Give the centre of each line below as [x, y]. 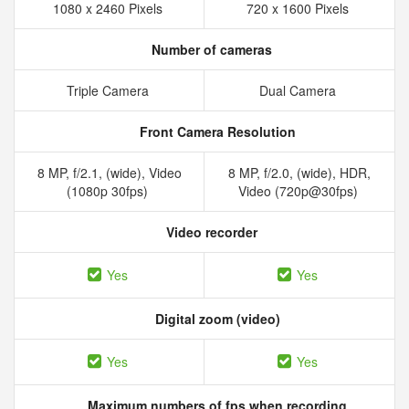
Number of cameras [210, 49]
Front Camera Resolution [215, 131]
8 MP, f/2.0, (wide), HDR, [299, 173]
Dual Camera [299, 90]
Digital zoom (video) [215, 319]
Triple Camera [109, 90]
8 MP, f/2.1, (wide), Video [109, 173]
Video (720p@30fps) [299, 191]
